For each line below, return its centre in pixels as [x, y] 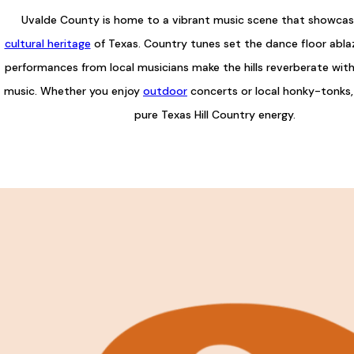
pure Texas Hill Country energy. [215, 114]
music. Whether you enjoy [73, 90]
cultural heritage [47, 43]
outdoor [165, 90]
